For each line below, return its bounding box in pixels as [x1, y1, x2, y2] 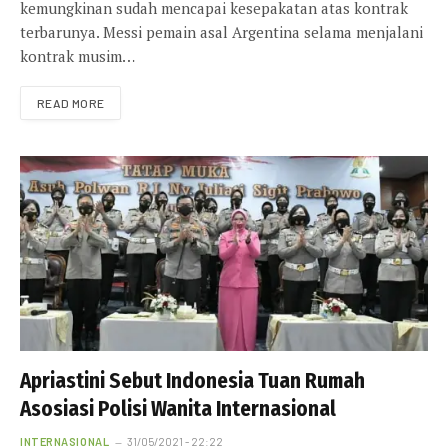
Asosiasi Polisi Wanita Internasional [20, 395, 336, 422]
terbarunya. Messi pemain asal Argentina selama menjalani [20, 21, 423, 42]
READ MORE [37, 95, 105, 110]
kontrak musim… [20, 45, 135, 66]
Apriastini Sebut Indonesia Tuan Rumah [20, 367, 365, 394]
